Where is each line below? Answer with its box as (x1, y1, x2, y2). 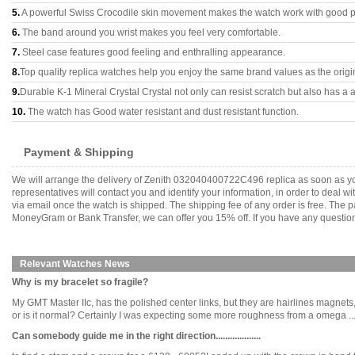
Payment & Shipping (24, 146, 134, 158)
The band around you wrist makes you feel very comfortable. (20, 27, 281, 38)
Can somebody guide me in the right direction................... (12, 330, 261, 342)
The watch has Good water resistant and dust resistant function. (25, 106, 299, 117)
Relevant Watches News (20, 258, 130, 269)
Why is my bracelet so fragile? (12, 277, 148, 288)
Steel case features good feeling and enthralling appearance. (20, 47, 285, 58)
